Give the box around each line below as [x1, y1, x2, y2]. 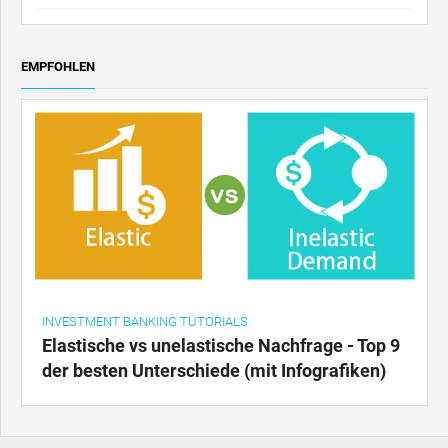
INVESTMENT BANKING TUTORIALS [42, 313, 248, 329]
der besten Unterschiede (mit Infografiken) [42, 359, 386, 381]
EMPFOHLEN [21, 58, 95, 74]
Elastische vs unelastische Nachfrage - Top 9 [42, 334, 400, 356]
